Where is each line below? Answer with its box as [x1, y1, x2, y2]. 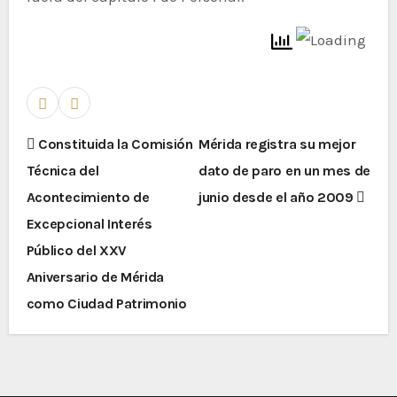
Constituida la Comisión [35, 135, 193, 152]
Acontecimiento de [26, 188, 150, 206]
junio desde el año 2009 [198, 188, 357, 206]
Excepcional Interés [26, 214, 152, 232]
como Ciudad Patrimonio [26, 294, 187, 312]
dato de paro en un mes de [198, 161, 370, 179]
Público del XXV [26, 241, 127, 259]
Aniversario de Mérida [26, 268, 165, 285]
